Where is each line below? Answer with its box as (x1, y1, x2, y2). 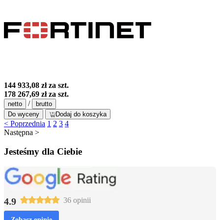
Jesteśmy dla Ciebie (4, 146, 82, 157)
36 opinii (63, 195, 91, 204)
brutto (36, 100, 52, 108)
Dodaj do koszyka (55, 110, 107, 118)
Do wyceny (8, 110, 39, 118)
